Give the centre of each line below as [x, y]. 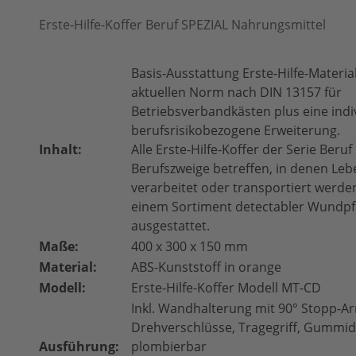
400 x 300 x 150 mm [190, 246]
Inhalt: [60, 149]
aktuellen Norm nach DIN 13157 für [236, 92]
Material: [68, 267]
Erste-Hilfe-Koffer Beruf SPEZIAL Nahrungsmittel [182, 25]
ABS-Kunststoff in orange [206, 267]
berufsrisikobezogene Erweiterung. [236, 130]
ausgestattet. [170, 226]
